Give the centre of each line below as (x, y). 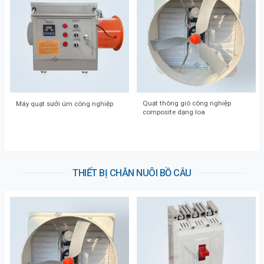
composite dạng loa (174, 112)
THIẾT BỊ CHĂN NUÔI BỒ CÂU (132, 173)
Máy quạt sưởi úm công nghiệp (65, 103)
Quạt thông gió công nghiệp (187, 103)
